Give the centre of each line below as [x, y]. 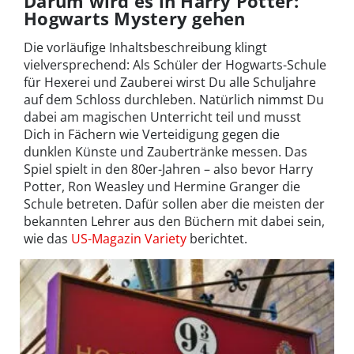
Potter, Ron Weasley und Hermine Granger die [162, 187]
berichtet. [217, 239]
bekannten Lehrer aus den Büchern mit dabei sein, [174, 222]
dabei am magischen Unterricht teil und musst [162, 117]
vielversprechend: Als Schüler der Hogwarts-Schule [175, 65]
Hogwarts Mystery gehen [135, 19]
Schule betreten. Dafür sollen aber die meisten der [174, 204]
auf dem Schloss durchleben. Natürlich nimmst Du [174, 100]
